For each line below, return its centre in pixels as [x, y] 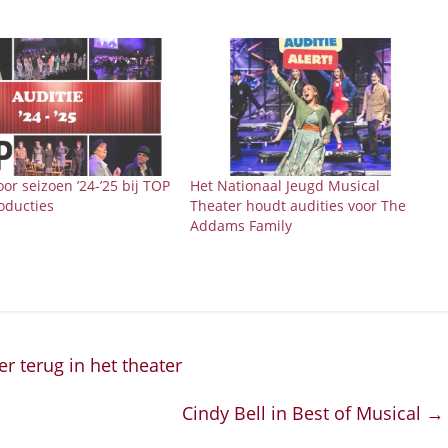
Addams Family [241, 225]
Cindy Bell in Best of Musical [304, 412]
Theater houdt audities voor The [298, 205]
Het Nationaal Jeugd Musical [285, 185]
